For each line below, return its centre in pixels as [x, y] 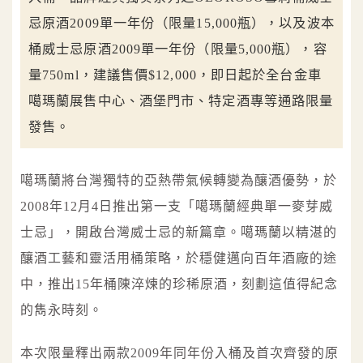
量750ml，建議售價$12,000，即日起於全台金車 [175, 75]
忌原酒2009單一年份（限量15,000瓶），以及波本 [181, 23]
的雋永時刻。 [62, 310]
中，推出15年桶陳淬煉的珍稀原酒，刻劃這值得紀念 [179, 284]
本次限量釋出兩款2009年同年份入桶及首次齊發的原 [179, 352]
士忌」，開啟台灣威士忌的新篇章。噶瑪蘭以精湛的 [179, 232]
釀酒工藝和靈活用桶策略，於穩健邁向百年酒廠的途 [179, 258]
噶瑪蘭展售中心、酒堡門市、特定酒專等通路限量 [181, 100]
